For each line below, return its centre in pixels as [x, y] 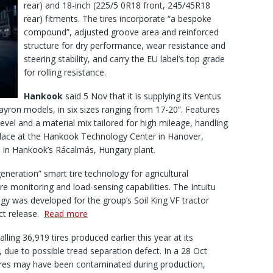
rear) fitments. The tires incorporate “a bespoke [118, 19]
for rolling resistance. [65, 73]
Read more [66, 214]
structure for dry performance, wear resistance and [125, 46]
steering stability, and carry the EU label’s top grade [124, 59]
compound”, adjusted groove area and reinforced [121, 32]
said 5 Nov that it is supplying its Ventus [142, 96]
